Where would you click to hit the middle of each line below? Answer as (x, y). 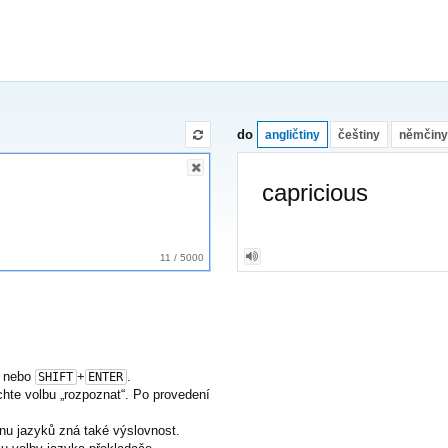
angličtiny (293, 134)
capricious (315, 193)
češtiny (359, 134)
